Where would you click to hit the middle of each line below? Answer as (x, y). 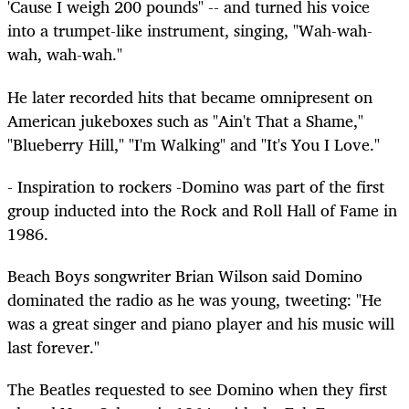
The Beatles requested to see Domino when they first (197, 389)
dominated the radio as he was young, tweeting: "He (194, 299)
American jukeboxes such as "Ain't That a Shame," (185, 120)
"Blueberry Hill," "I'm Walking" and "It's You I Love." (194, 144)
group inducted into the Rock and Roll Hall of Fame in (202, 210)
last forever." (53, 346)
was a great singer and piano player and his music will (201, 323)
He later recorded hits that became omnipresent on (190, 96)
